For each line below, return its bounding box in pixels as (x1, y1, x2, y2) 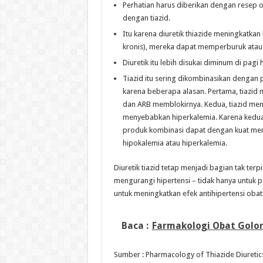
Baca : (121, 220, 149, 232)
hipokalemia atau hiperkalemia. (122, 139, 227, 148)
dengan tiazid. (122, 14, 170, 23)
